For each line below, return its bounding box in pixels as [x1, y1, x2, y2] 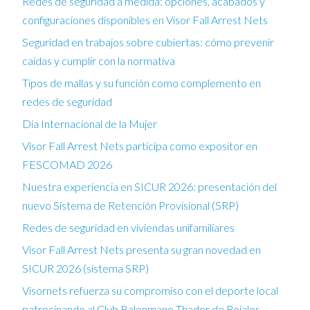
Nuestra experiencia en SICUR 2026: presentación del [22, 179, 277, 193]
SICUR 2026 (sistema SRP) [22, 261, 149, 275]
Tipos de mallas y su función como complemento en [22, 75, 261, 89]
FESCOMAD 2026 [22, 157, 112, 171]
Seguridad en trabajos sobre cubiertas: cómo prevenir [22, 35, 274, 48]
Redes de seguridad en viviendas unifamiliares [22, 220, 235, 234]
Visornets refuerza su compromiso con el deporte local [22, 283, 278, 297]
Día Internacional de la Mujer [22, 116, 157, 130]
